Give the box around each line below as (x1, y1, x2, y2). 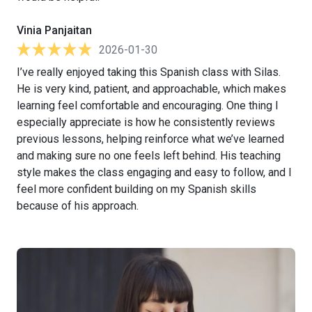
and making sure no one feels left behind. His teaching (17, 148, 281, 162)
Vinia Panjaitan (17, 23, 92, 37)
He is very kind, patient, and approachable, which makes (17, 81, 286, 95)
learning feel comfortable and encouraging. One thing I (17, 98, 279, 112)
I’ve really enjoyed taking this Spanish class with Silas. (17, 65, 281, 79)
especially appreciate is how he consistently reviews (17, 115, 275, 129)
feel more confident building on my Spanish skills (17, 182, 256, 196)
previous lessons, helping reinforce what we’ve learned (17, 132, 284, 146)
